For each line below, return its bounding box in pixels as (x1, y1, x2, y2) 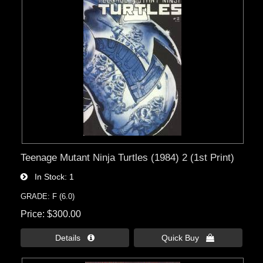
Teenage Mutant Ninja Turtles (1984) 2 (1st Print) (21, 151, 235, 163)
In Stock (28, 171, 65, 181)
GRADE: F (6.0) (21, 191, 75, 201)
